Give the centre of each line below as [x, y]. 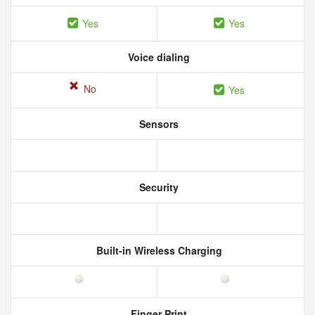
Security [157, 187]
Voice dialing [157, 57]
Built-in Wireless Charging [157, 250]
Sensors [157, 124]
